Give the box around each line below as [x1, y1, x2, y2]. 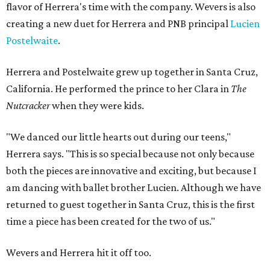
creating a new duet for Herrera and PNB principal [6, 17, 230, 30]
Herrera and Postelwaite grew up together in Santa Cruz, [6, 66, 258, 78]
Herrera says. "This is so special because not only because [6, 148, 254, 160]
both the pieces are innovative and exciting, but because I [6, 165, 257, 177]
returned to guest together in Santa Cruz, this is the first [6, 198, 255, 210]
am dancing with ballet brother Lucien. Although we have [6, 181, 261, 193]
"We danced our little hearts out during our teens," [6, 131, 231, 143]
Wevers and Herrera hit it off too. [6, 246, 151, 259]
